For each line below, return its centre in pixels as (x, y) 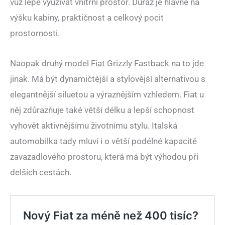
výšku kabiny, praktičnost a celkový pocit (87, 18)
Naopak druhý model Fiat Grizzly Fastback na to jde (107, 64)
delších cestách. (41, 173)
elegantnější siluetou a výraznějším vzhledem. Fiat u (107, 95)
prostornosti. (35, 33)
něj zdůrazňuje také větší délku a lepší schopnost (102, 110)
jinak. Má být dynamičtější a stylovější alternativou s (108, 79)
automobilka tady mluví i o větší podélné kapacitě (103, 141)
